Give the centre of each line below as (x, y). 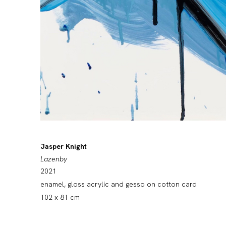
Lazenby (54, 159)
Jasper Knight (64, 147)
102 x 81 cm (60, 197)
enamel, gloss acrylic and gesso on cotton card (119, 184)
